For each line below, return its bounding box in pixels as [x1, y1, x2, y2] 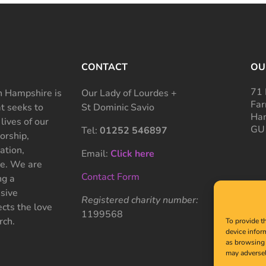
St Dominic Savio [81, 100, 154, 114]
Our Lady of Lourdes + [81, 86, 177, 100]
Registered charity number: [81, 193, 198, 207]
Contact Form [81, 170, 140, 183]
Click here [110, 147, 154, 160]
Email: [81, 147, 110, 160]
